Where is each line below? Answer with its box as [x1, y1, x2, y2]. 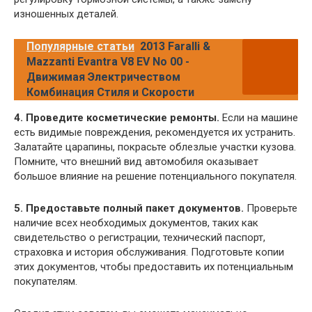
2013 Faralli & [140, 40, 210, 54]
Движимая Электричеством [26, 70, 180, 84]
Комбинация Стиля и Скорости [26, 86, 194, 100]
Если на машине [219, 111, 298, 125]
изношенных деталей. [14, 8, 118, 21]
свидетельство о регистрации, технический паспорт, [14, 231, 265, 244]
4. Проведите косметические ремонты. [14, 111, 219, 125]
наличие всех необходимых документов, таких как [14, 217, 258, 230]
